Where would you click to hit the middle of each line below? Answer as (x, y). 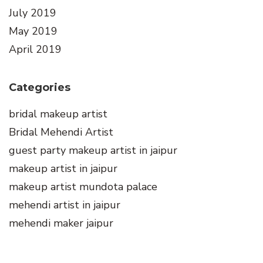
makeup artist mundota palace (83, 187)
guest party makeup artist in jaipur (93, 151)
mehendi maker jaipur (61, 223)
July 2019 (33, 13)
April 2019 (35, 50)
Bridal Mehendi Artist (61, 132)
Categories (40, 88)
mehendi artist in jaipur (65, 205)
